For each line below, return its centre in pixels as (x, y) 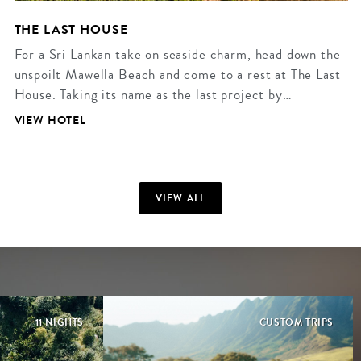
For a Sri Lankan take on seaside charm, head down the (177, 54)
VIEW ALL (180, 199)
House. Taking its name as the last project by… (153, 94)
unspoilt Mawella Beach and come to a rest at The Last (177, 74)
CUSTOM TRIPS (296, 323)
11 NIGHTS (59, 323)
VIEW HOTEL (50, 121)
